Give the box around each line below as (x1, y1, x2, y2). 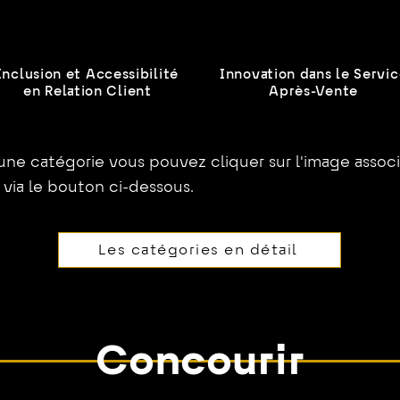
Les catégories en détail (97, 243, 298, 257)
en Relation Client (23, 86, 152, 98)
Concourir (96, 343, 304, 383)
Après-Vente (269, 86, 358, 98)
